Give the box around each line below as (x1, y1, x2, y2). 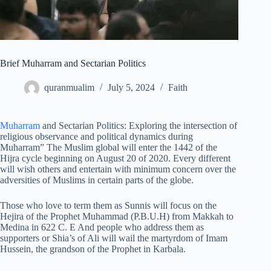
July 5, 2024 (108, 82, 155, 93)
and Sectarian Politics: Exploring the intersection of (40, 120, 237, 131)
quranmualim (44, 82, 94, 93)
